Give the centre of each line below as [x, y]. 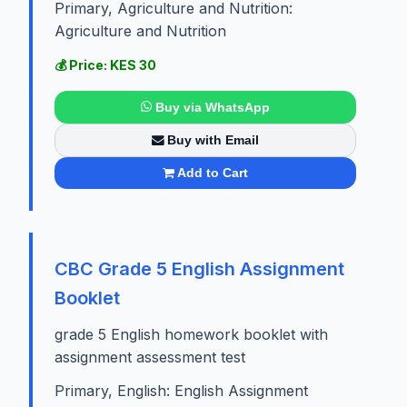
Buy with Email [213, 140]
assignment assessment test [150, 357]
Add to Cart [213, 173]
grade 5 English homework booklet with [191, 334]
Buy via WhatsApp [212, 107]
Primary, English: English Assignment [181, 390]
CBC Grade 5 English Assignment [199, 268]
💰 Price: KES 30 [105, 65]
